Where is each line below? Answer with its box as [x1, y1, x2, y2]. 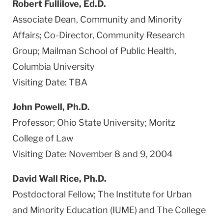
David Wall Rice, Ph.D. [12, 173, 107, 184]
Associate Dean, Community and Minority [12, 14, 182, 25]
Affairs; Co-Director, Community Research [12, 29, 185, 40]
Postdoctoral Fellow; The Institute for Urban [12, 189, 192, 199]
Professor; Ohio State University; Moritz [12, 117, 175, 128]
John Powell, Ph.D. [12, 101, 90, 112]
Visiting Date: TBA [12, 77, 87, 87]
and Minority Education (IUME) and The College [12, 204, 206, 215]
